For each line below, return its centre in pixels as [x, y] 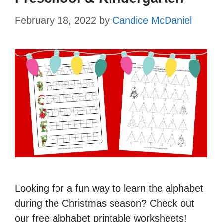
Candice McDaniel [152, 20]
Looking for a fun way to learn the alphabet [109, 188]
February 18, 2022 [55, 20]
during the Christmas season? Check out [105, 203]
